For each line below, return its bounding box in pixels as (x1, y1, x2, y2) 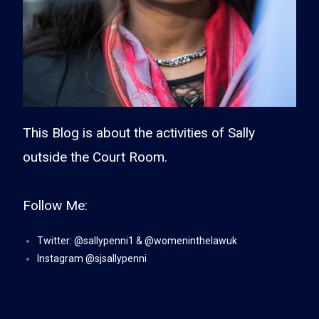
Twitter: (37, 234, 75, 246)
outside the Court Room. (23, 148, 168, 165)
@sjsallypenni (85, 252, 147, 264)
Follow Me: (23, 197, 88, 214)
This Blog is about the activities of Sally (23, 124, 256, 141)
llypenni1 (94, 234, 135, 246)
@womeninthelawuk (145, 234, 238, 246)
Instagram (37, 252, 86, 264)
